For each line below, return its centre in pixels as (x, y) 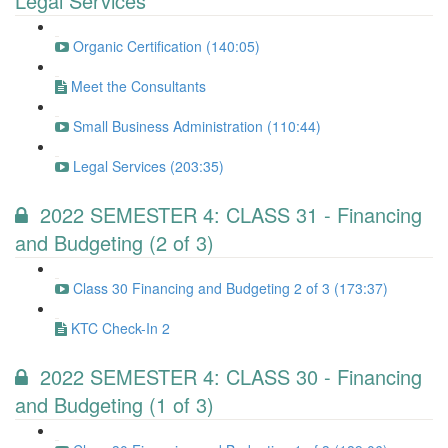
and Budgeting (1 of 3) (114, 404)
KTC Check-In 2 (120, 328)
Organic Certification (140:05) (166, 46)
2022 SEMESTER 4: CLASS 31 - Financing (231, 214)
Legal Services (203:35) (148, 166)
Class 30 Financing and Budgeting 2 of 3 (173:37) (230, 288)
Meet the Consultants (138, 86)
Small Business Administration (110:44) (197, 126)
